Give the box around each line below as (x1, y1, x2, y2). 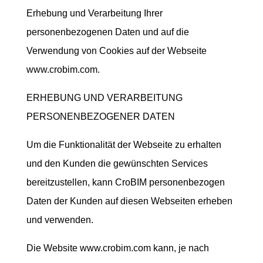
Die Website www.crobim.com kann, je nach (26, 243, 209, 253)
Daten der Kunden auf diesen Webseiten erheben (26, 196, 232, 206)
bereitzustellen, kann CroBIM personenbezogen (26, 177, 225, 187)
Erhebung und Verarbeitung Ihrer (26, 8, 163, 18)
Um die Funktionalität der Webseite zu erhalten (26, 140, 221, 150)
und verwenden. (26, 215, 93, 225)
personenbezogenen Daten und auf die (26, 27, 189, 37)
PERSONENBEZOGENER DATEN (26, 112, 175, 122)
